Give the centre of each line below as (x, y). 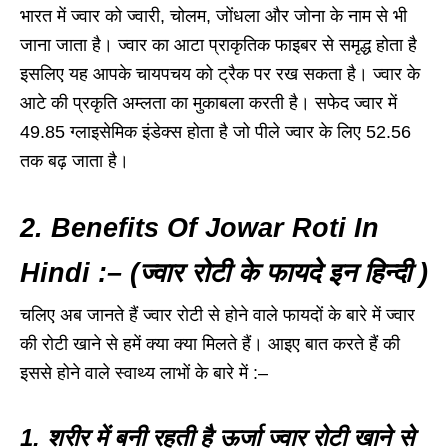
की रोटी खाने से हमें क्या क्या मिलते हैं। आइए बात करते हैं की (210, 344)
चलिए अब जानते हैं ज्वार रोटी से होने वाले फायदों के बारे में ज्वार (217, 315)
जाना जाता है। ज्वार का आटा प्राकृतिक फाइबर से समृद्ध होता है (218, 45)
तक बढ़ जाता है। (74, 161)
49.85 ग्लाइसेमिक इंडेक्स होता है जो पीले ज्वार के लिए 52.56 (215, 132)
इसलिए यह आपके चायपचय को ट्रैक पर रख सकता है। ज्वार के (220, 74)
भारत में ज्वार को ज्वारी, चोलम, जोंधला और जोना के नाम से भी (213, 16)
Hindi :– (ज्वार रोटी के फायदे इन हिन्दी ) (224, 273)
